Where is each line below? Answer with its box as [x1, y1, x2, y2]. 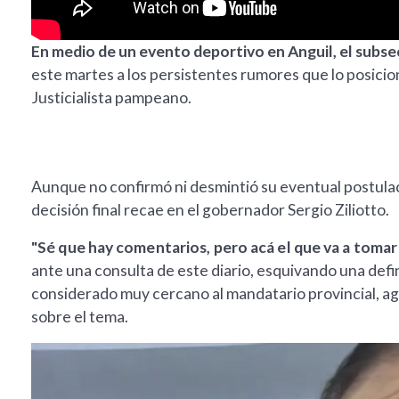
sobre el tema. [31, 307, 128, 327]
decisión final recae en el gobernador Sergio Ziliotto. [31, 200, 389, 220]
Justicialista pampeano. [31, 88, 191, 108]
